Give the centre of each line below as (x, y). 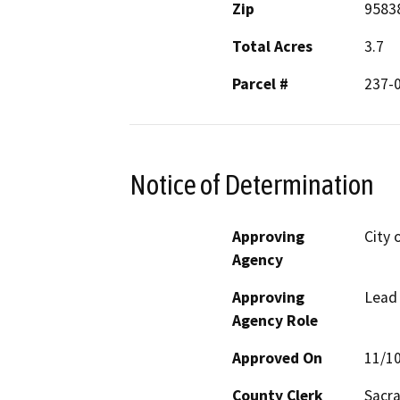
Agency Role (275, 320)
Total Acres (272, 47)
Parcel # (260, 84)
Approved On (277, 358)
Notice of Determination (252, 184)
